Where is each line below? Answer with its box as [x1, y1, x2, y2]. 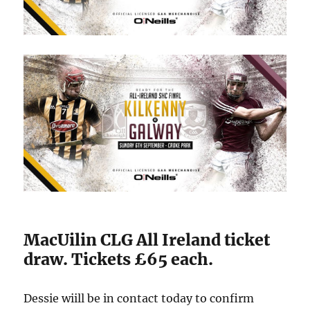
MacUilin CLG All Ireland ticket [24, 230, 271, 250]
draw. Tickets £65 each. [24, 249, 214, 270]
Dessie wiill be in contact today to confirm [24, 291, 255, 306]
